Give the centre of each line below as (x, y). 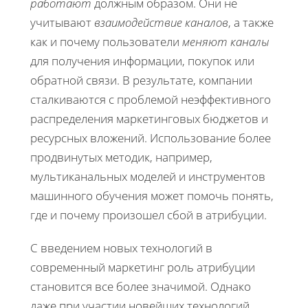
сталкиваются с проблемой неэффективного (151, 100)
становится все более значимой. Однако (141, 287)
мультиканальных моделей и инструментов (148, 177)
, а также (251, 23)
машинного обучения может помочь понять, (152, 196)
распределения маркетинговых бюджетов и (149, 119)
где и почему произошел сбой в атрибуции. (148, 215)
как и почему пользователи (106, 42)
